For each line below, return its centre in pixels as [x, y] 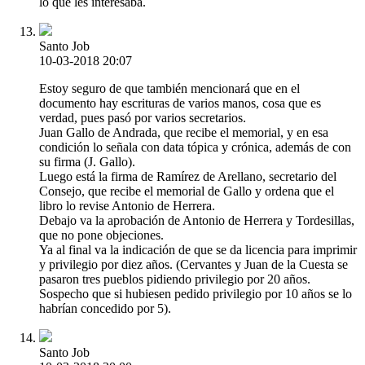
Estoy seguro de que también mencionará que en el [169, 89]
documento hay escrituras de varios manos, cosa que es [180, 103]
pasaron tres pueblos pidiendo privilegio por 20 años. [175, 279]
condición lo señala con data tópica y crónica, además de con [195, 147]
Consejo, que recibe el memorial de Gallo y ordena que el [187, 191]
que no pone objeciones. [101, 235]
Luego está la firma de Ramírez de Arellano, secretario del [188, 177]
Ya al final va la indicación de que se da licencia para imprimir [198, 250]
